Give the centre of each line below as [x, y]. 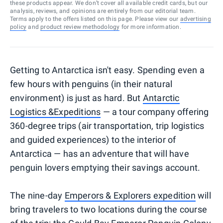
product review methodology [80, 27]
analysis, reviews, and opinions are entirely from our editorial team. [103, 11]
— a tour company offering [155, 111]
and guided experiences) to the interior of [93, 139]
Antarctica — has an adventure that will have [100, 153]
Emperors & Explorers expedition [130, 195]
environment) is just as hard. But [76, 98]
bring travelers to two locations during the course [109, 209]
